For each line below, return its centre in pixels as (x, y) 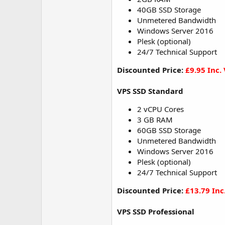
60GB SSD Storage (169, 130)
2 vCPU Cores (160, 109)
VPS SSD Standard (150, 91)
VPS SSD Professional (156, 211)
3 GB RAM (155, 120)
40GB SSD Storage (169, 10)
